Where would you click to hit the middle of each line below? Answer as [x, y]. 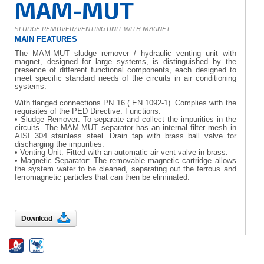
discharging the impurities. [60, 144]
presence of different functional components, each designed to [126, 70]
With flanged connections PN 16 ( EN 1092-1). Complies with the [126, 103]
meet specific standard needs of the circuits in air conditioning [126, 78]
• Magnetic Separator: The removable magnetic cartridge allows [126, 161]
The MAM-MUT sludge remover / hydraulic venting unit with [126, 53]
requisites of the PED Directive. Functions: [88, 111]
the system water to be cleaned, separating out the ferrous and [126, 169]
